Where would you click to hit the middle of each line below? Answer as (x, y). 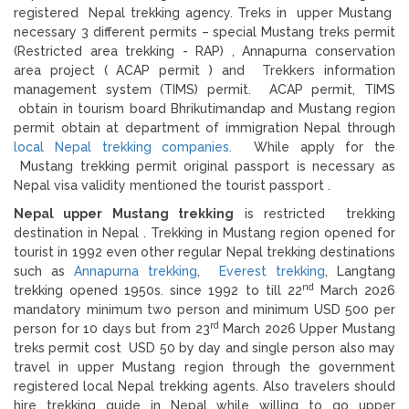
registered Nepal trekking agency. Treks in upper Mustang (204, 12)
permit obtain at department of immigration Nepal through (204, 127)
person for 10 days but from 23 (112, 328)
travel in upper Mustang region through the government (204, 367)
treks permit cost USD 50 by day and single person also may (204, 347)
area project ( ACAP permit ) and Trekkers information (204, 70)
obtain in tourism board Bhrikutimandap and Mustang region (204, 108)
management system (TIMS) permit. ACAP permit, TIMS (204, 89)
